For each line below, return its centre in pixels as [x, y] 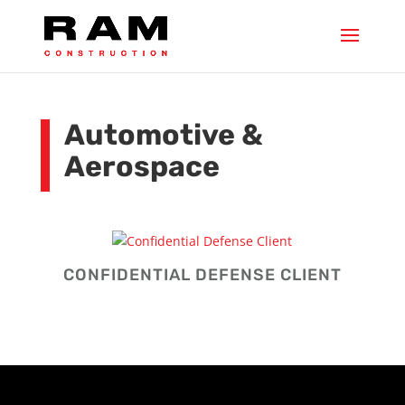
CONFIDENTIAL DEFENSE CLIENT [202, 275]
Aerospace [141, 166]
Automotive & [163, 135]
